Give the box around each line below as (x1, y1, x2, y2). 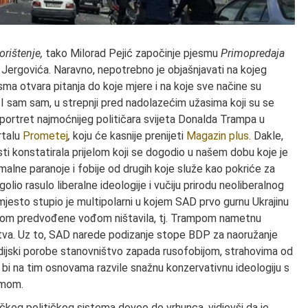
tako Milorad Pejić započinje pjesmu (45, 46, 221, 60)
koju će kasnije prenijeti (73, 129, 186, 142)
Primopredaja (221, 46, 285, 60)
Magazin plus (186, 129, 249, 142)
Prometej (23, 129, 68, 142)
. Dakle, (249, 129, 283, 142)
